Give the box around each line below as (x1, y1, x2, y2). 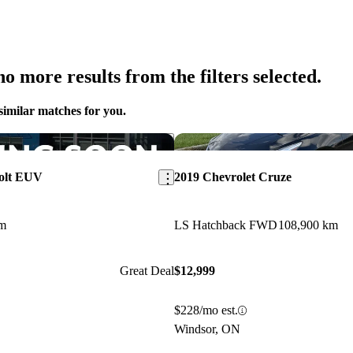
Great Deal (119, 264, 174, 278)
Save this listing (154, 134, 228, 147)
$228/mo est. (173, 303, 238, 318)
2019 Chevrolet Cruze (173, 169, 292, 184)
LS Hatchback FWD (173, 217, 277, 232)
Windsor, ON (173, 322, 240, 336)
